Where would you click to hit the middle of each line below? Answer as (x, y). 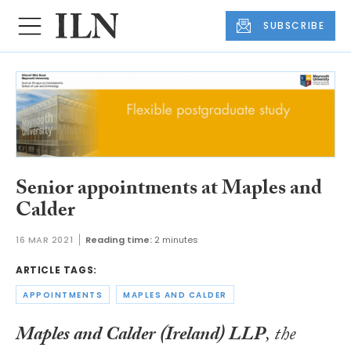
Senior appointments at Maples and (169, 190)
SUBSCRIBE (294, 26)
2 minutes (177, 240)
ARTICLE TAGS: (56, 270)
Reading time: (119, 240)
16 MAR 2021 (45, 240)
